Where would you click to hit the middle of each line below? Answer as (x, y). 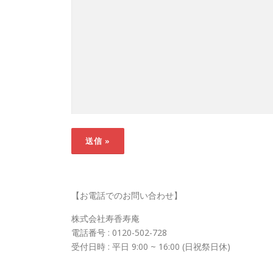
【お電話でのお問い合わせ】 (127, 195)
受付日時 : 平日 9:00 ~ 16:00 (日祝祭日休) (151, 246)
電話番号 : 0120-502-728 (119, 232)
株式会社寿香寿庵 (105, 218)
